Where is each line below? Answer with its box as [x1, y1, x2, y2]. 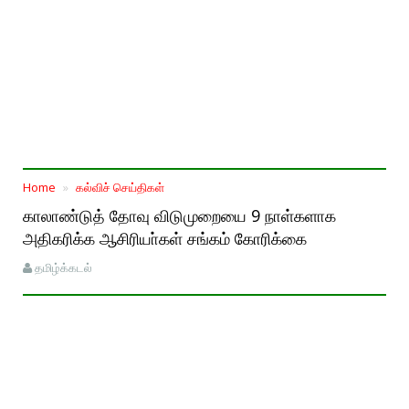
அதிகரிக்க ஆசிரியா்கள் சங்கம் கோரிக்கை [23, 226, 307, 249]
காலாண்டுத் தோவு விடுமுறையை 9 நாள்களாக [23, 204, 336, 226]
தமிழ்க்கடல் [35, 258, 92, 276]
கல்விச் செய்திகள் [76, 178, 164, 195]
